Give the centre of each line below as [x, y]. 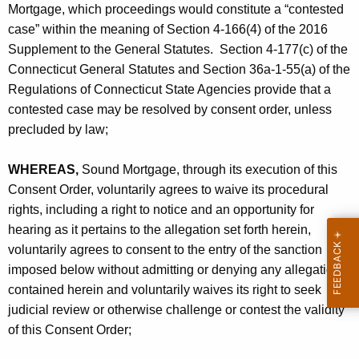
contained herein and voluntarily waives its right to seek [165, 290]
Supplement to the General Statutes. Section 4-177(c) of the [178, 50]
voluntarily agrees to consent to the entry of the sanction [165, 250]
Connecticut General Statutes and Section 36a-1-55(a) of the [179, 70]
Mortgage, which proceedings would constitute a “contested [176, 10]
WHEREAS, [43, 170]
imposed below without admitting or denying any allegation [174, 270]
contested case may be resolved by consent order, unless [170, 110]
